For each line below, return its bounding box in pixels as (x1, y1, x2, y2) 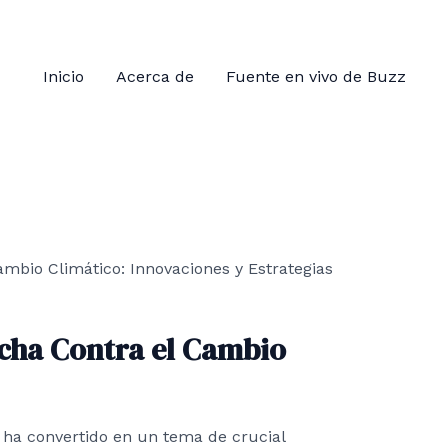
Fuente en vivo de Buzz (225, 66, 406, 86)
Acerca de (115, 66, 194, 86)
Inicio (42, 66, 84, 86)
